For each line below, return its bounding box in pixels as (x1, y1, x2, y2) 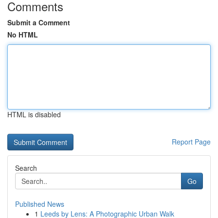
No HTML (7, 30, 38, 39)
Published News (15, 199, 64, 209)
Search (15, 163, 37, 173)
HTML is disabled (7, 109, 61, 119)
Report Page (172, 137, 211, 146)
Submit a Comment (7, 18, 70, 27)
